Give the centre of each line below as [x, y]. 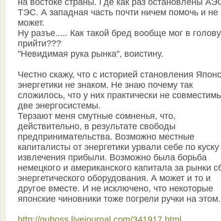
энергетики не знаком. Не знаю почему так [105, 85]
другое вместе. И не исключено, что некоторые [115, 189]
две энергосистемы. [59, 106]
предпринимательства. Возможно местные [106, 137]
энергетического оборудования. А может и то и [114, 178]
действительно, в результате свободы [97, 127]
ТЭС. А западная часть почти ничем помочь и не [118, 13]
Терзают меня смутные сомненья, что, [97, 116]
